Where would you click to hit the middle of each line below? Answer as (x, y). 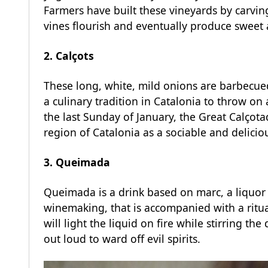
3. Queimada (77, 162)
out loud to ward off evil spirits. (124, 239)
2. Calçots (69, 56)
